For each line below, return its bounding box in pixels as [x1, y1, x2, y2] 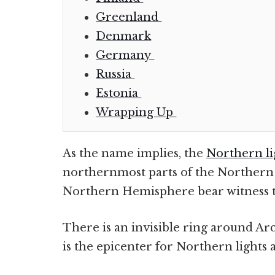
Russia [96, 68, 135, 81]
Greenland [96, 10, 162, 24]
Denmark [96, 29, 152, 43]
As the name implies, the [63, 147, 206, 160]
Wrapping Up [96, 106, 177, 119]
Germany [96, 48, 155, 62]
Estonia [96, 87, 142, 100]
